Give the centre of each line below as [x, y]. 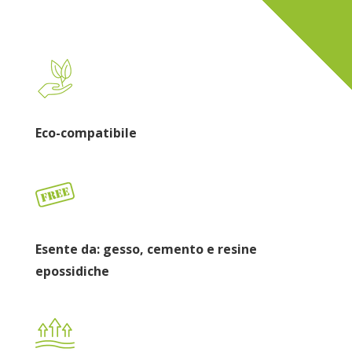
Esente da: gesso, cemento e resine [146, 249]
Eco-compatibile [86, 133]
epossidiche [72, 271]
